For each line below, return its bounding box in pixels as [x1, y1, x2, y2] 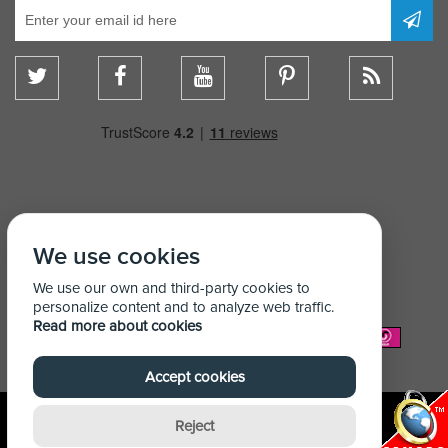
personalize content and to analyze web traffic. [33, 298, 334, 316]
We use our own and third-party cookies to [33, 279, 310, 297]
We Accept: [47, 324, 152, 349]
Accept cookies [144, 368, 245, 386]
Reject [175, 417, 214, 435]
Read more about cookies [33, 317, 202, 335]
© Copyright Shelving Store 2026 [131, 425, 317, 442]
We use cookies [33, 242, 200, 271]
